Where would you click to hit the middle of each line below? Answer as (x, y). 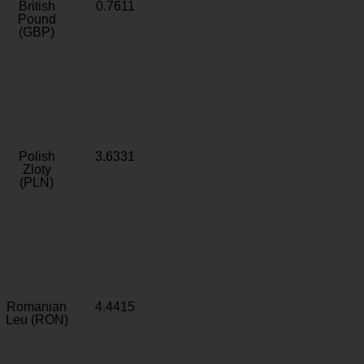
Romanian (37, 307)
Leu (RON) (37, 320)
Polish (37, 156)
